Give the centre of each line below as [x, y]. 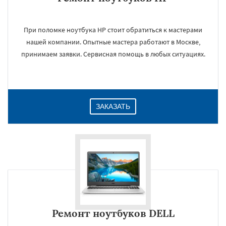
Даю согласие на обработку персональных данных [115, 127]
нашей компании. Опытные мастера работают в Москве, [113, 42]
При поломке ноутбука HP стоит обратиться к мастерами [113, 30]
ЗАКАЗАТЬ [113, 106]
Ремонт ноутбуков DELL [113, 213]
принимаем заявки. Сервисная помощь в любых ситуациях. [113, 54]
